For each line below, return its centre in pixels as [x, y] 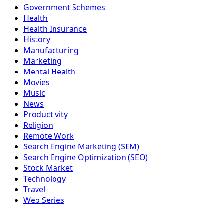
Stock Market [48, 168]
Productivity [45, 115]
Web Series [44, 200]
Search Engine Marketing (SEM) [81, 147]
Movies [36, 82]
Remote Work [49, 136]
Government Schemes [64, 8]
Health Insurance [55, 29]
